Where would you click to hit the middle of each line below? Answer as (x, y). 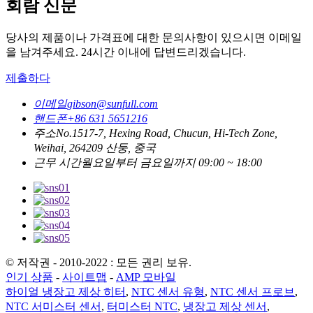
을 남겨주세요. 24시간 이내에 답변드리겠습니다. (126, 52)
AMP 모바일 (146, 277)
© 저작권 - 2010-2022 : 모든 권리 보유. (99, 263)
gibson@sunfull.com (112, 104)
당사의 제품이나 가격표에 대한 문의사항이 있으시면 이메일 (154, 38)
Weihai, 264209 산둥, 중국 (95, 148)
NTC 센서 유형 (168, 292)
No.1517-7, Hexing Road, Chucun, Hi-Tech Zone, (167, 133)
